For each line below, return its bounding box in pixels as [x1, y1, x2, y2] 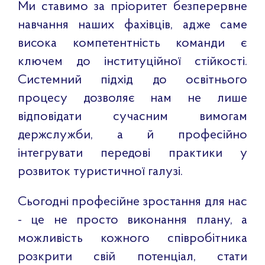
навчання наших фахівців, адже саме [17, 18, 248, 32]
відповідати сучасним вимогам [17, 109, 248, 124]
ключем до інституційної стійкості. [17, 54, 248, 69]
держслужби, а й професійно [17, 128, 248, 142]
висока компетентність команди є [17, 36, 248, 50]
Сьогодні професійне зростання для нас [17, 195, 248, 209]
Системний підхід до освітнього [17, 73, 248, 87]
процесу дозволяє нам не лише [17, 91, 248, 105]
